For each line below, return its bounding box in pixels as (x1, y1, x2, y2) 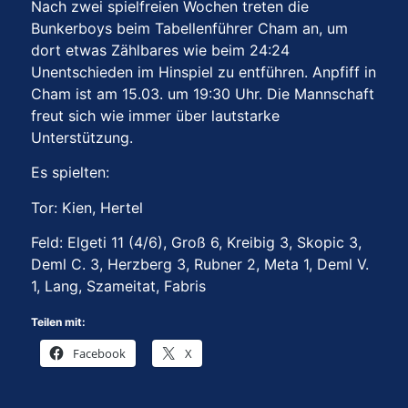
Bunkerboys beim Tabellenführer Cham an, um (31, 18, 348, 37)
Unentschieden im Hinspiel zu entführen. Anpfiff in (31, 62, 376, 81)
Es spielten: (31, 163, 109, 182)
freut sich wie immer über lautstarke (31, 106, 280, 125)
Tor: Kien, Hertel (31, 198, 143, 217)
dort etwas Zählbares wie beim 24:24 (31, 40, 290, 59)
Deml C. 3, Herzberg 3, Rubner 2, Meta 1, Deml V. (31, 255, 369, 274)
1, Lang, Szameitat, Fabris (31, 277, 206, 296)
